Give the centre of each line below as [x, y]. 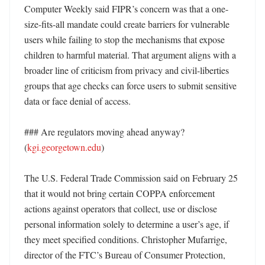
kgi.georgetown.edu [64, 147]
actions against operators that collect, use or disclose [121, 209]
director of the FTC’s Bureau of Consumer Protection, [125, 255]
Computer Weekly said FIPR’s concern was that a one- [126, 9]
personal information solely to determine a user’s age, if [127, 224]
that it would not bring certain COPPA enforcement [119, 193]
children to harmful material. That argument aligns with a [130, 55]
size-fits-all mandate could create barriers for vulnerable [127, 24]
